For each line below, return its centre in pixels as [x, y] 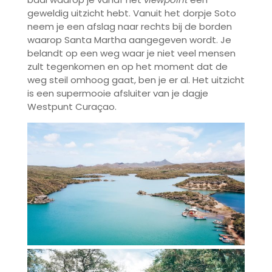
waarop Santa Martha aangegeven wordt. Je [129, 39]
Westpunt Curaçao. [72, 106]
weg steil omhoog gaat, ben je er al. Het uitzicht [136, 80]
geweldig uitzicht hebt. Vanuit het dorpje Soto [131, 13]
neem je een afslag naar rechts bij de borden [129, 26]
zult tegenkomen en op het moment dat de [127, 66]
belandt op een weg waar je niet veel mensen [131, 53]
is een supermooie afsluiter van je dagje [117, 93]
